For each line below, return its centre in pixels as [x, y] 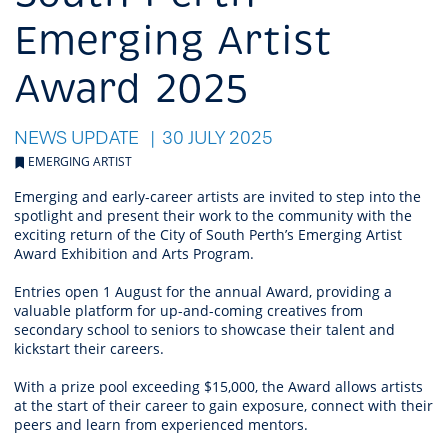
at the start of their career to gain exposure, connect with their [223, 405]
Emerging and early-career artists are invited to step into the [217, 196]
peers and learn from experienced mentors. [163, 424]
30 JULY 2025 [217, 136]
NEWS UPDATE [78, 136]
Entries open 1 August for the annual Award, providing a [203, 291]
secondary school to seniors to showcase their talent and [204, 329]
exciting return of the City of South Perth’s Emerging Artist [208, 234]
